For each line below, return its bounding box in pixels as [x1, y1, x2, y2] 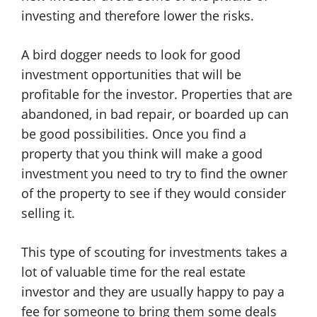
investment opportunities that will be [21, 66, 241, 83]
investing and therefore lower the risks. [21, 7, 254, 24]
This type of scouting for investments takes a [21, 243, 287, 260]
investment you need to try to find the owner [21, 165, 287, 182]
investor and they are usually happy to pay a [21, 283, 284, 300]
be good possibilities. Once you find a [21, 125, 246, 142]
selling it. [21, 204, 75, 221]
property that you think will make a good [21, 145, 263, 162]
